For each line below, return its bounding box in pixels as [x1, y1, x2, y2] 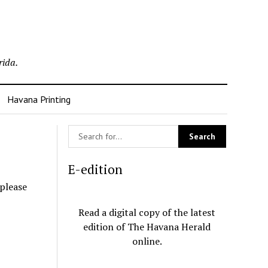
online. [132, 234, 162, 248]
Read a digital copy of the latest [78, 206, 216, 219]
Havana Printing [7, 93, 71, 105]
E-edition [68, 161, 123, 178]
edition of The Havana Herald [83, 220, 211, 233]
